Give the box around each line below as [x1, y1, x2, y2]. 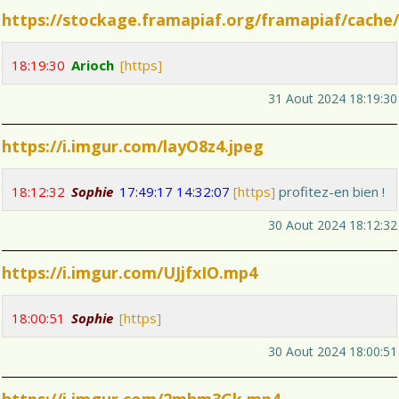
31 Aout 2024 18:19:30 [268, 90, 397, 108]
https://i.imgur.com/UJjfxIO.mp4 [2, 262, 257, 284]
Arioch [71, 56, 114, 75]
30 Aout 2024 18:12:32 [268, 216, 397, 234]
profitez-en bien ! [275, 183, 385, 201]
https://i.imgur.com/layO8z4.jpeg [2, 135, 264, 158]
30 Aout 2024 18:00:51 [268, 343, 397, 361]
